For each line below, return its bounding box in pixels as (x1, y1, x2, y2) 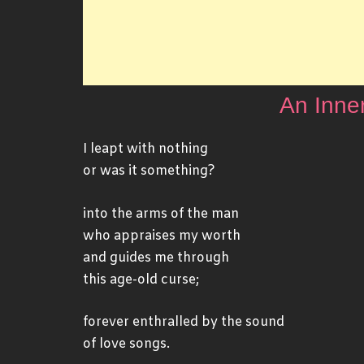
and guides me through (83, 249, 229, 266)
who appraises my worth (83, 227, 240, 245)
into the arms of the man (83, 205, 239, 223)
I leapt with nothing (83, 140, 208, 158)
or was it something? (83, 162, 215, 180)
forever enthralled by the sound (83, 314, 284, 331)
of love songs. (83, 336, 170, 353)
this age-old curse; (83, 271, 199, 288)
